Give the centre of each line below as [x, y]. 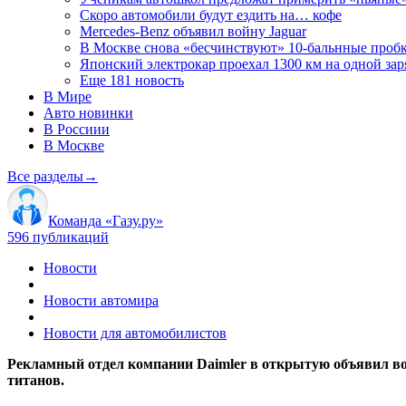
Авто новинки [88, 112]
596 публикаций [58, 237]
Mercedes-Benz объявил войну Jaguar [193, 31]
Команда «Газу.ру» [106, 220]
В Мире [68, 96]
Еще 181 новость [132, 80]
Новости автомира [101, 300]
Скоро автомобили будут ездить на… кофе [211, 14]
